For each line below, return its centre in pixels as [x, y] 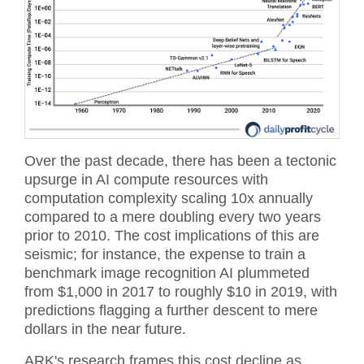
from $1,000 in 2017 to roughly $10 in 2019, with [181, 291]
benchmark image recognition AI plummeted [167, 273]
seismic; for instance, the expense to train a [165, 254]
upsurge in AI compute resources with [146, 179]
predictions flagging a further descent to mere [171, 310]
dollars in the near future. [105, 329]
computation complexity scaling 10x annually [169, 198]
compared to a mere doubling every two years [173, 217]
